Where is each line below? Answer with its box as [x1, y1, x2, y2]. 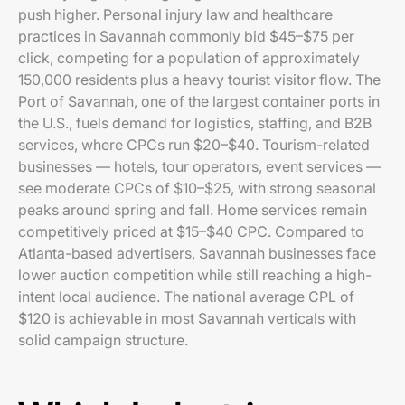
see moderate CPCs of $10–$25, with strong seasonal [18, 179, 376, 197]
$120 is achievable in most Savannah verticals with [18, 309, 356, 327]
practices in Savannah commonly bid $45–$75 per [18, 27, 354, 45]
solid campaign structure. [18, 331, 188, 349]
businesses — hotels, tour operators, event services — [18, 157, 381, 175]
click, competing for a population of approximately [18, 49, 360, 67]
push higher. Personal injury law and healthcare [18, 5, 333, 24]
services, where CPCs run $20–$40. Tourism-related [18, 136, 370, 154]
